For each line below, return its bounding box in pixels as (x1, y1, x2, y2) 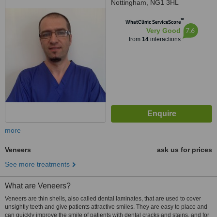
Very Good (146, 27, 181, 34)
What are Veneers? (5, 182, 71, 190)
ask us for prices (157, 146, 212, 154)
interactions (148, 36, 181, 43)
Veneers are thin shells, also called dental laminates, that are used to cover (5, 195, 201, 202)
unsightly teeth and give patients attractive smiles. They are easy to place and (5, 203, 207, 210)
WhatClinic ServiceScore (125, 19, 181, 25)
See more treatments (5, 160, 70, 168)
